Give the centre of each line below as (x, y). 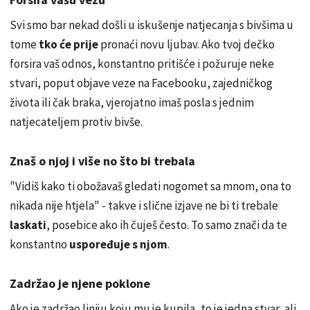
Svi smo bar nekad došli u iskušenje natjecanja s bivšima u (152, 25)
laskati (28, 225)
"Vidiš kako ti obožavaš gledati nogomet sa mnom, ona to (151, 186)
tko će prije (69, 44)
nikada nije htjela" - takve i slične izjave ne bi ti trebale (144, 205)
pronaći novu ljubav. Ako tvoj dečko (186, 44)
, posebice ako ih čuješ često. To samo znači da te (167, 225)
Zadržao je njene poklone (80, 283)
